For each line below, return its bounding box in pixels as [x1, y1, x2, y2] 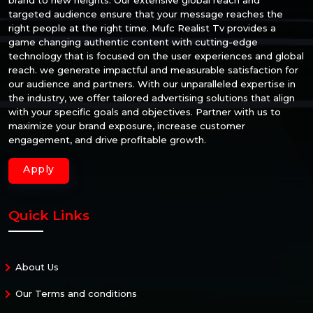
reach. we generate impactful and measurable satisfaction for [8, 64, 298, 75]
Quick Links [8, 207, 89, 224]
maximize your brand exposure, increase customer [8, 119, 245, 131]
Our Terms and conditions [15, 287, 137, 299]
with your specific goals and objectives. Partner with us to [8, 105, 281, 117]
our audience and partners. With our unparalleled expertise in [8, 78, 296, 89]
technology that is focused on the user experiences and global [8, 50, 304, 61]
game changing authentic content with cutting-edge [8, 36, 258, 48]
